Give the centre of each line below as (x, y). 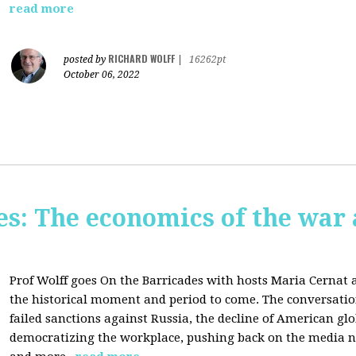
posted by (86, 60)
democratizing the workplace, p (102, 338)
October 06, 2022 (102, 75)
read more (42, 9)
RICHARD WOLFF (141, 58)
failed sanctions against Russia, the (114, 319)
